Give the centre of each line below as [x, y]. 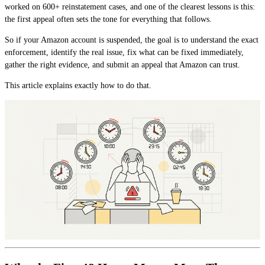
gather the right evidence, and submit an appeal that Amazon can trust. [122, 65]
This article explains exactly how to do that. [78, 86]
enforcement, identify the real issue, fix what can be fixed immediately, [124, 53]
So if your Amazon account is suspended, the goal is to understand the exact [132, 40]
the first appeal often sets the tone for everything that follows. [108, 20]
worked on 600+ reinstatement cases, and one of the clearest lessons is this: [130, 7]
